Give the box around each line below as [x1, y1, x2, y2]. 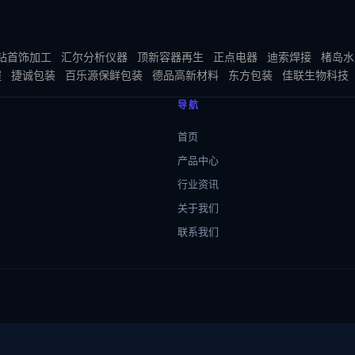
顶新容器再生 [137, 50, 204, 63]
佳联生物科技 [282, 68, 349, 82]
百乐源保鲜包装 [65, 68, 143, 82]
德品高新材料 [152, 68, 219, 82]
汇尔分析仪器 [61, 50, 128, 63]
